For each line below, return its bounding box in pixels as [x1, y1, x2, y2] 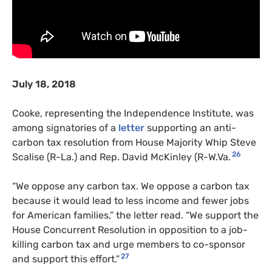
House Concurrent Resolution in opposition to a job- [12, 224, 248, 236]
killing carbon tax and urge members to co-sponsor [12, 239, 245, 251]
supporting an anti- [144, 122, 236, 134]
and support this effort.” [12, 253, 120, 265]
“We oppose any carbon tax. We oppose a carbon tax [12, 180, 250, 192]
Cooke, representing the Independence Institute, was [12, 107, 254, 120]
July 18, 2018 [12, 78, 76, 90]
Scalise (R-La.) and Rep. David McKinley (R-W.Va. [12, 151, 231, 163]
